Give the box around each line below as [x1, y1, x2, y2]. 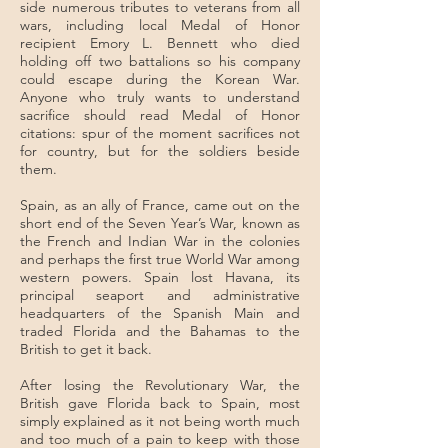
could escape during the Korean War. [20, 70, 300, 88]
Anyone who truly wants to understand [20, 88, 300, 106]
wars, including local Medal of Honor [20, 16, 300, 34]
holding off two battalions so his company [20, 52, 300, 70]
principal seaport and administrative [20, 286, 300, 304]
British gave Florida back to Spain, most [20, 394, 300, 412]
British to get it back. [20, 340, 152, 358]
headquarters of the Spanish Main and [20, 304, 300, 322]
